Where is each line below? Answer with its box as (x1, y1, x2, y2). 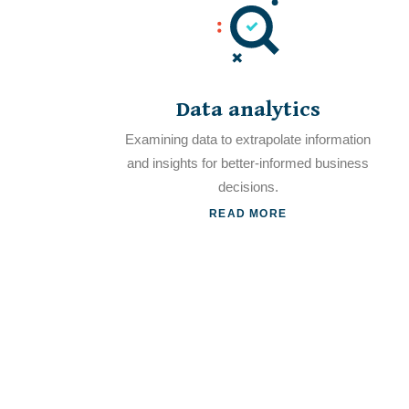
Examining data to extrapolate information (125, 131, 372, 147)
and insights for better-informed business (127, 155, 370, 171)
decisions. (217, 179, 278, 194)
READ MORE (209, 206, 287, 220)
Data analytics (175, 97, 320, 122)
